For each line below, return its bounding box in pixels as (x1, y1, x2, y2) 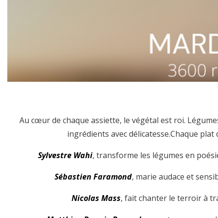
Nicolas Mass (72, 192, 121, 203)
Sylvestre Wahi (37, 149, 92, 161)
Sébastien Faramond (54, 171, 132, 182)
